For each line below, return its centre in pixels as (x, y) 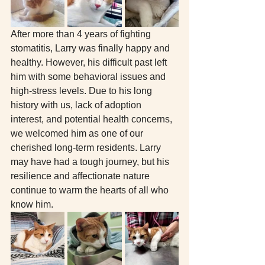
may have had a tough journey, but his (91, 162)
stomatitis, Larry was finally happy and (91, 49)
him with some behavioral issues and (89, 77)
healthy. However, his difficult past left (90, 63)
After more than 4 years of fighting (82, 34)
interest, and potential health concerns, (93, 119)
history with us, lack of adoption (77, 105)
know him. (32, 205)
